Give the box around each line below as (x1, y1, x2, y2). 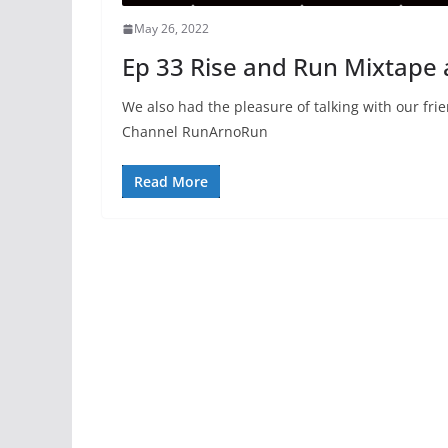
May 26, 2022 (134, 20, 209, 38)
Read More (134, 172, 208, 192)
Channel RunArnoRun (122, 122, 268, 142)
